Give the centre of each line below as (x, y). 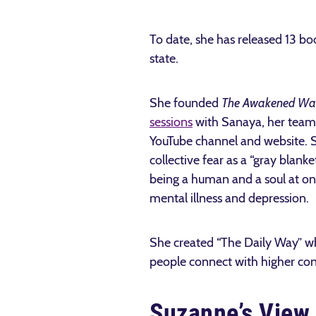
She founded (186, 103)
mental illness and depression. (231, 198)
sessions (171, 122)
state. (165, 59)
